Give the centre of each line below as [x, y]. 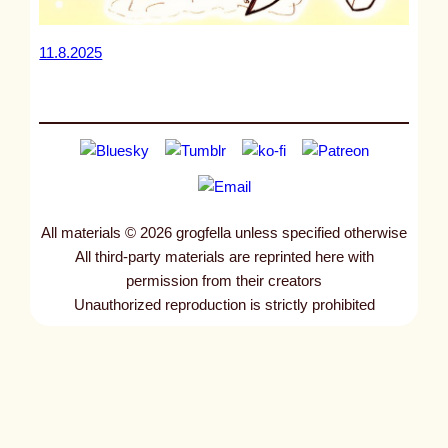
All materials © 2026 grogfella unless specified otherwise [224, 232]
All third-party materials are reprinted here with [224, 256]
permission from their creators [224, 280]
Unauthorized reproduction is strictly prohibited [224, 304]
